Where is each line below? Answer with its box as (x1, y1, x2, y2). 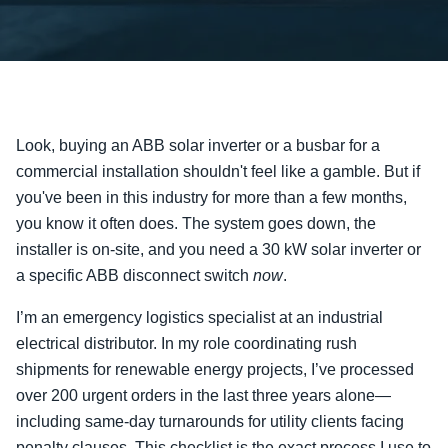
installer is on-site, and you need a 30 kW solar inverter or (16, 241, 421, 258)
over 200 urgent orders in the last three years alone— (16, 387, 391, 404)
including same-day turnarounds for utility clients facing (16, 413, 404, 430)
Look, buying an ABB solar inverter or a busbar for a (16, 137, 380, 154)
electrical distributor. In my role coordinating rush (16, 335, 357, 352)
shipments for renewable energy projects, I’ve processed (16, 361, 414, 378)
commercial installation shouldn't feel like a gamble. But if (16, 163, 420, 180)
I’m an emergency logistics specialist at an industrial (16, 309, 383, 326)
